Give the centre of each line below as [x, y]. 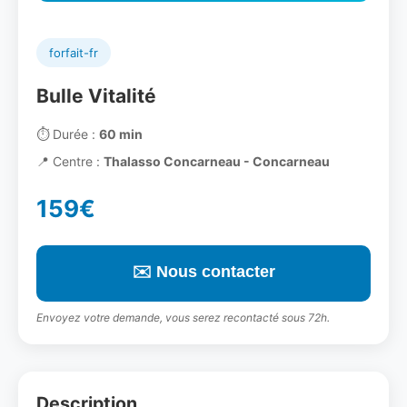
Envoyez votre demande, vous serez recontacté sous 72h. [183, 318]
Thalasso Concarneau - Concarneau [217, 161]
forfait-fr [74, 53]
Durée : [74, 134]
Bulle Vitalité [96, 96]
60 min [121, 134]
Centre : [76, 161]
